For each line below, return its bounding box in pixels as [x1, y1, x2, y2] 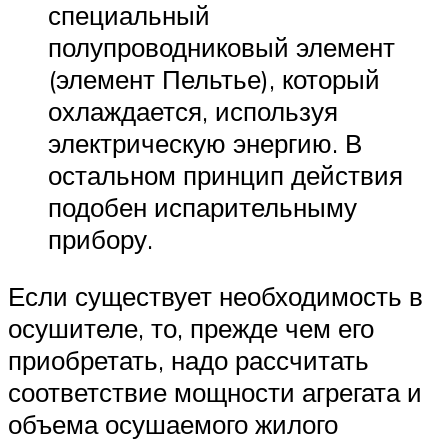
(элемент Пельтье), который [48, 62, 380, 95]
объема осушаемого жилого [8, 408, 338, 441]
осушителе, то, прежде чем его [8, 312, 374, 345]
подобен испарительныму [48, 190, 357, 223]
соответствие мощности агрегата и [8, 376, 422, 409]
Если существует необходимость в [8, 280, 423, 313]
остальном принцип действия [48, 158, 403, 191]
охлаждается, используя [48, 94, 338, 127]
